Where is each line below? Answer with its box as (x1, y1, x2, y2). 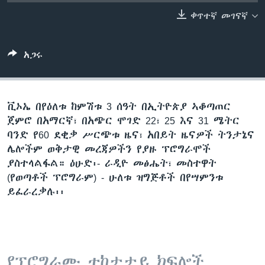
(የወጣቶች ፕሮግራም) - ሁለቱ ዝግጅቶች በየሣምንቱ (7, 171, 223, 183)
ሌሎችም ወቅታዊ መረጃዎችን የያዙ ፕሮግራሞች (7, 143, 211, 155)
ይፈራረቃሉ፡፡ (7, 185, 64, 198)
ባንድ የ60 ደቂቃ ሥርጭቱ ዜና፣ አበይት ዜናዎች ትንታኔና (7, 128, 254, 141)
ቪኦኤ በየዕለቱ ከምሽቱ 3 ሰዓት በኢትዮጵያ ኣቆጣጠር (7, 100, 231, 112)
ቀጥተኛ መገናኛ (190, 10, 248, 21)
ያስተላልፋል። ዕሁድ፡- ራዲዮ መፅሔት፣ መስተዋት (7, 157, 216, 169)
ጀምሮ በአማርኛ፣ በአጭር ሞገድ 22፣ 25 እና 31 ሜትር (7, 114, 240, 127)
